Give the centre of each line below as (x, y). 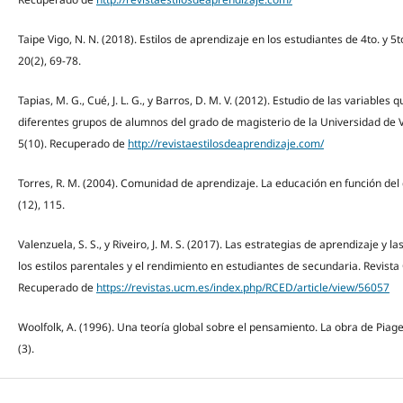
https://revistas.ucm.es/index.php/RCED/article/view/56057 (242, 288)
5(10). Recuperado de (72, 143)
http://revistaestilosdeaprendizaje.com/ (225, 143)
